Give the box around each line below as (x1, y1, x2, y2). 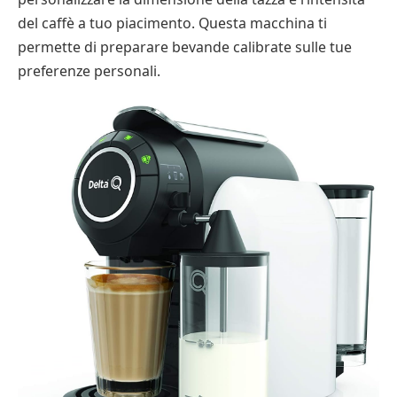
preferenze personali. (18, 61, 160, 82)
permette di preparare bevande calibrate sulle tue (18, 37, 352, 58)
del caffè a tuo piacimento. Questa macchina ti (18, 13, 327, 34)
